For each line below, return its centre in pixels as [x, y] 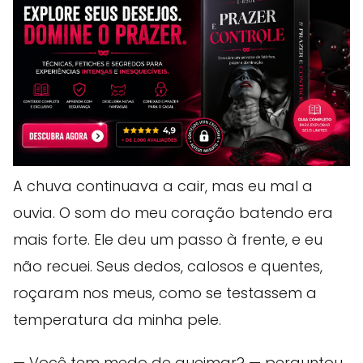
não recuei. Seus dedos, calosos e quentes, [168, 266]
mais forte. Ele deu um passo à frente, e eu [168, 239]
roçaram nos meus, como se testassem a [165, 293]
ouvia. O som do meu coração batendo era [173, 212]
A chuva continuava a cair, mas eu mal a [163, 186]
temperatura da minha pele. [117, 319]
